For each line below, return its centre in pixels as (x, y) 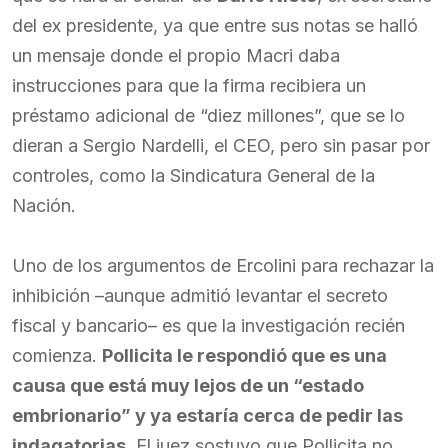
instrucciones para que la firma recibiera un (189, 85)
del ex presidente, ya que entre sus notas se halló (215, 25)
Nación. (44, 205)
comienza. (57, 355)
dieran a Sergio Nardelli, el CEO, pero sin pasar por (221, 145)
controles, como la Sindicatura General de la (193, 175)
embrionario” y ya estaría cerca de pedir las (207, 415)
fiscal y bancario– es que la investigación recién (208, 325)
